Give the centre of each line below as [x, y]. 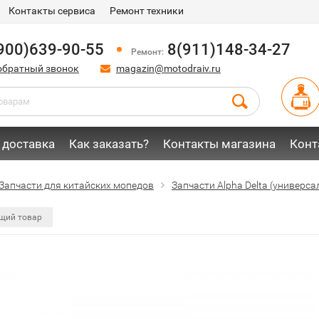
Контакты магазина [219, 144]
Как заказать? [109, 144]
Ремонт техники [147, 11]
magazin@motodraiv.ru [168, 68]
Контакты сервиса [52, 11]
